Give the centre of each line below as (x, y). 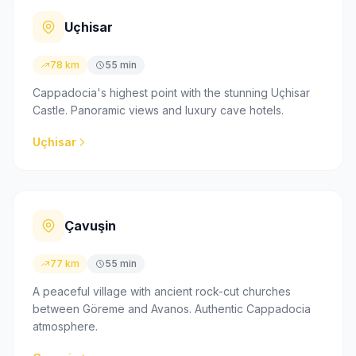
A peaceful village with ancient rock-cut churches (162, 291)
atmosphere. (65, 326)
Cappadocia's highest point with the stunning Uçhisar (171, 92)
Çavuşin (90, 225)
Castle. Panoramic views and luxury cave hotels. (158, 110)
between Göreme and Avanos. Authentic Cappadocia (172, 308)
